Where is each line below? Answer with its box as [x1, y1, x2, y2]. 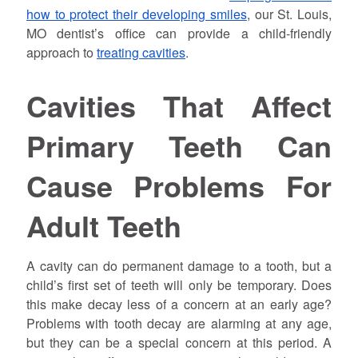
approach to [26, 42, 97, 62]
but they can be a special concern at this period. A [26, 332, 332, 352]
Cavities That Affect [26, 85, 332, 127]
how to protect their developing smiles [26, 4, 247, 23]
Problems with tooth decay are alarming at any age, [26, 313, 332, 332]
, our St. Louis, [246, 4, 332, 23]
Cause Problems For [26, 165, 332, 207]
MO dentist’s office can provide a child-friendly [26, 23, 332, 42]
